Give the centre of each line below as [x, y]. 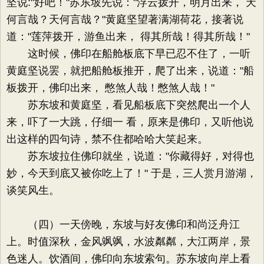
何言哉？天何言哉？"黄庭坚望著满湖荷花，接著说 [125, 19]
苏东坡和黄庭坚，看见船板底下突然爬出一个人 [128, 105]
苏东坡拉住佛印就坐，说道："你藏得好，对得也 [130, 156]
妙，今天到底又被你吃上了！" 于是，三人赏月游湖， [132, 173]
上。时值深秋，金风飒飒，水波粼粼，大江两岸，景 [128, 242]
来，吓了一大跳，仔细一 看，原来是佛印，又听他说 [130, 122]
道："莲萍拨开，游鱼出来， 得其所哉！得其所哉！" [128, 37]
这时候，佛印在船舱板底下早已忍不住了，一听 [128, 54]
